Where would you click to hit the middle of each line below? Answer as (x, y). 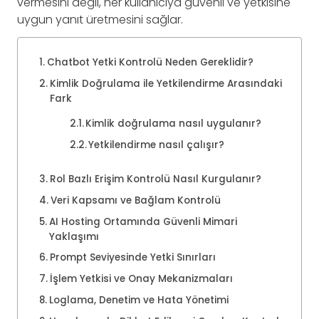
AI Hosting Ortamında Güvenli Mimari (143, 221)
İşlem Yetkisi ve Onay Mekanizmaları (141, 278)
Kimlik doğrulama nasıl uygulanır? (174, 123)
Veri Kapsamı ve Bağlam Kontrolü (135, 200)
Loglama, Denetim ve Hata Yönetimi (138, 300)
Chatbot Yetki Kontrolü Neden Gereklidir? (150, 62)
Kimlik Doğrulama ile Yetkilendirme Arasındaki (166, 83)
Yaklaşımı (74, 236)
